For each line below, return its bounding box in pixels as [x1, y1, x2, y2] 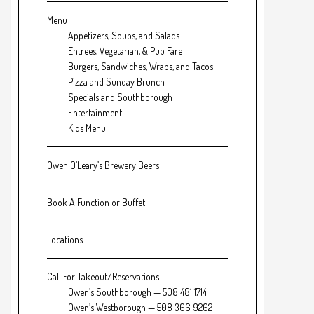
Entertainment [68, 107, 122, 119]
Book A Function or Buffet [47, 196, 145, 209]
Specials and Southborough [68, 91, 172, 104]
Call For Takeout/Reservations [47, 271, 159, 283]
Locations [47, 233, 83, 246]
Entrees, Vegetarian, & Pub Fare [68, 45, 182, 57]
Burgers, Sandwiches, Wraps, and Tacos [68, 60, 213, 73]
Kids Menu [68, 122, 106, 135]
